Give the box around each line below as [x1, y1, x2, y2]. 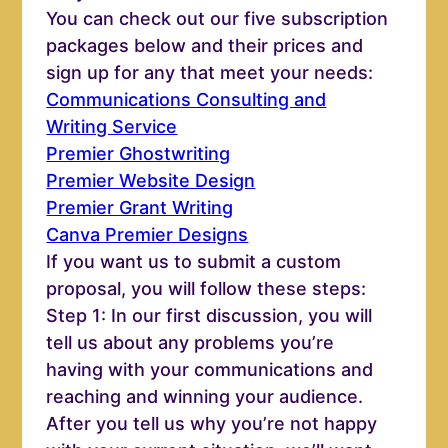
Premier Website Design [46, 170, 256, 192]
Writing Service [46, 116, 178, 138]
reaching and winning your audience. [46, 386, 364, 408]
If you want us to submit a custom [46, 251, 342, 273]
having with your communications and [46, 359, 374, 381]
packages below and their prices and [46, 35, 364, 57]
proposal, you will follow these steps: [46, 278, 367, 300]
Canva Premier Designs [46, 224, 249, 246]
